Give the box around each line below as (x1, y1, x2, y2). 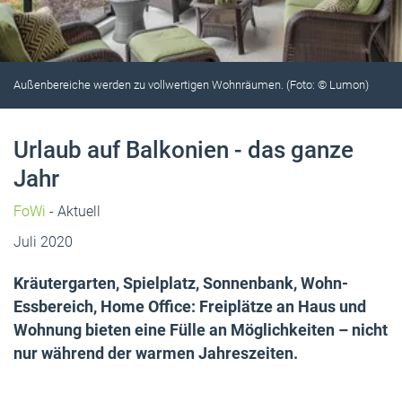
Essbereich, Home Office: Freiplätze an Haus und (13, 296, 366, 316)
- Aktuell (46, 202, 100, 220)
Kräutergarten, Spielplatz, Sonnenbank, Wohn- (13, 273, 348, 293)
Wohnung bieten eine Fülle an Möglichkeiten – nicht (13, 319, 388, 339)
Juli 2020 (13, 232, 73, 250)
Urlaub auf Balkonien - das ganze (13, 135, 354, 163)
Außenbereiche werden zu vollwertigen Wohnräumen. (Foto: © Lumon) (13, 77, 369, 92)
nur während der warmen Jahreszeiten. (13, 343, 298, 363)
